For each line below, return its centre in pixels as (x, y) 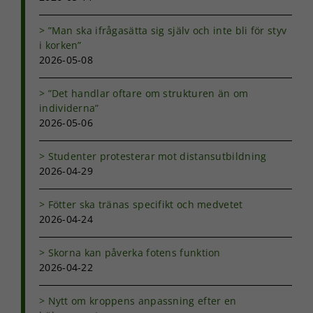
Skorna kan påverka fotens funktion (134, 252)
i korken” (60, 45)
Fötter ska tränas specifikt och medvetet (145, 204)
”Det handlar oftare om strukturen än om (148, 93)
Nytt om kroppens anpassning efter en (142, 300)
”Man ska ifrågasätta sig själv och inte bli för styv (167, 30)
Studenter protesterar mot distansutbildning (157, 156)
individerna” (69, 108)
